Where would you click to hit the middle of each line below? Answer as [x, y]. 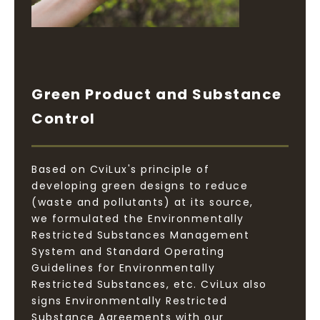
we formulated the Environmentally [138, 218]
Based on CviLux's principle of [120, 169]
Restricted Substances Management [140, 235]
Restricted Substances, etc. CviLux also [149, 284]
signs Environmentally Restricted [129, 300]
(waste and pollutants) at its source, [142, 202]
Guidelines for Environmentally [123, 267]
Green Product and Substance [157, 94]
